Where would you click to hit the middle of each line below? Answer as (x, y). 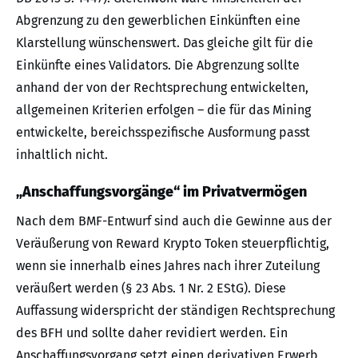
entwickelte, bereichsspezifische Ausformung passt (163, 133)
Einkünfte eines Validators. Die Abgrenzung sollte (158, 66)
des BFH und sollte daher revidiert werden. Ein (152, 333)
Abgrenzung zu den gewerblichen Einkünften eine (158, 21)
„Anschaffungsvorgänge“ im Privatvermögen (161, 192)
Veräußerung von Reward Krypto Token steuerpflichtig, (173, 244)
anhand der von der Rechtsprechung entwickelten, (162, 88)
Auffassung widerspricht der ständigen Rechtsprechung (175, 311)
